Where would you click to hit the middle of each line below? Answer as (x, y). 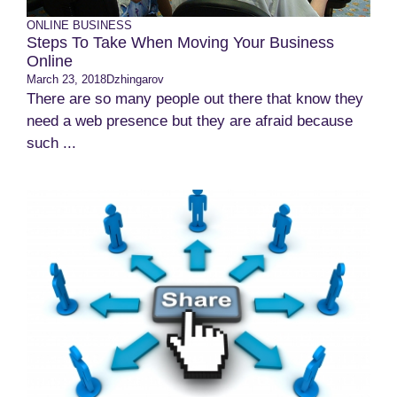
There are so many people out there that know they (195, 99)
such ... (51, 143)
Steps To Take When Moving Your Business (180, 43)
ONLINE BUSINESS (79, 25)
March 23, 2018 (66, 79)
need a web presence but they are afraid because (190, 121)
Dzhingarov (135, 79)
